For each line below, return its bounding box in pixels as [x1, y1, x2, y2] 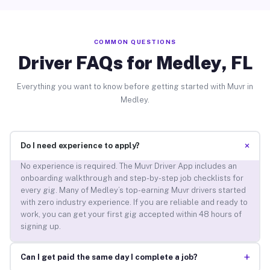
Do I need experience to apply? [20, 141, 140, 151]
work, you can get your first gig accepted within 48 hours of [20, 210, 242, 219]
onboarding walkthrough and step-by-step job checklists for [20, 174, 243, 183]
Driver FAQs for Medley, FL [17, 51, 253, 74]
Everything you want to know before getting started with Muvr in [17, 81, 253, 91]
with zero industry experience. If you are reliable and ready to [20, 198, 248, 207]
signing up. [20, 222, 61, 231]
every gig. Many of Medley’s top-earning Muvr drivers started [20, 186, 246, 195]
